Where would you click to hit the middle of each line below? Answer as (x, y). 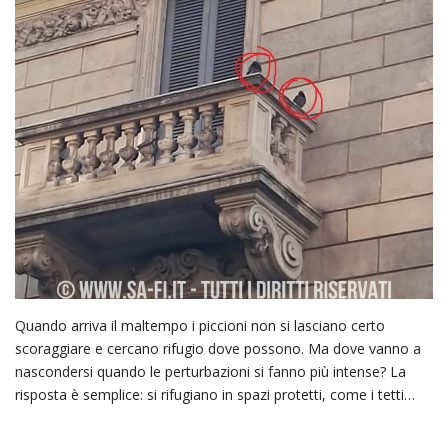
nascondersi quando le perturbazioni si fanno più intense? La (210, 372)
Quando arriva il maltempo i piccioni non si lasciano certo (200, 326)
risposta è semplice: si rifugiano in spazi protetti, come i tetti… (215, 395)
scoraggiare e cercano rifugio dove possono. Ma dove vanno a (218, 349)
